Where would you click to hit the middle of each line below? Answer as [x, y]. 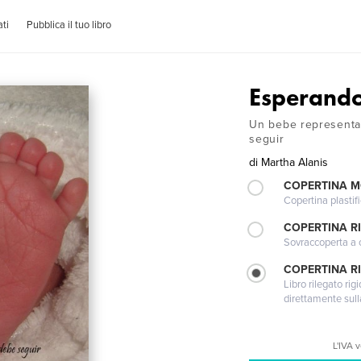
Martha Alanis [295, 162]
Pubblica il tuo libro [69, 25]
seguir [267, 139]
